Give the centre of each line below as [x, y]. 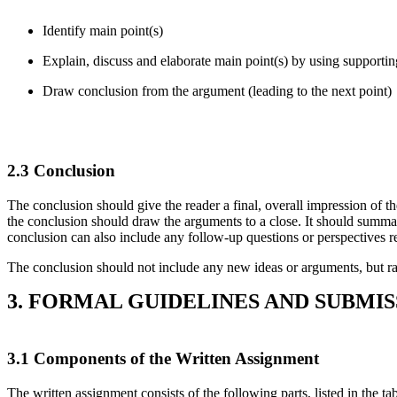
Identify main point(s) [103, 30]
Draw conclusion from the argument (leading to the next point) [217, 90]
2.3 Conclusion [61, 171]
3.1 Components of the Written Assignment [163, 358]
